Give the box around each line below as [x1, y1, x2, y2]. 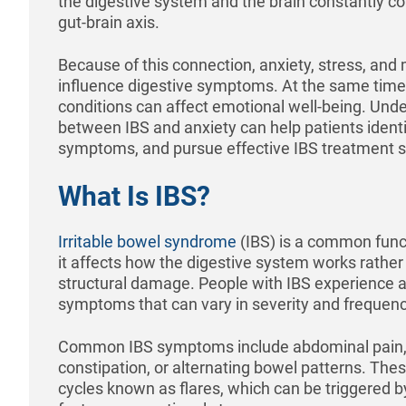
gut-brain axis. [58, 12, 159, 32]
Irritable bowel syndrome [58, 231, 237, 251]
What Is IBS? [58, 179, 210, 212]
